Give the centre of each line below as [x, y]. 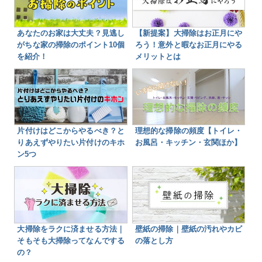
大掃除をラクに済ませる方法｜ [71, 229]
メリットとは [158, 56]
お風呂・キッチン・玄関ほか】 [188, 143]
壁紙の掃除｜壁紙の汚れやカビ [189, 229]
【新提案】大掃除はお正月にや [189, 33]
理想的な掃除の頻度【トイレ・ [189, 131]
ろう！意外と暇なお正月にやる [189, 44]
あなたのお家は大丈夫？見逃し [71, 33]
